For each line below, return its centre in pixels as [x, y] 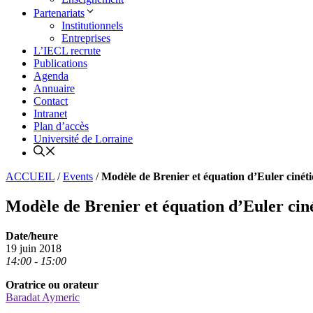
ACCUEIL [30, 177]
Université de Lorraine [83, 139]
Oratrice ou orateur [52, 285]
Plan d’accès [61, 126]
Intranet [50, 114]
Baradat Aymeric [43, 298]
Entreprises [86, 38]
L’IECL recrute [67, 51]
